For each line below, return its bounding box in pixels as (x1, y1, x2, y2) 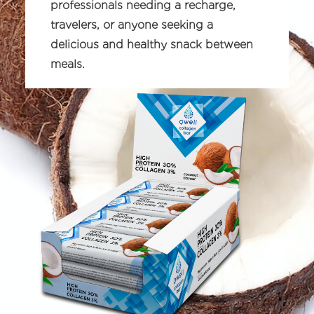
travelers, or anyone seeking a (50, 18, 213, 32)
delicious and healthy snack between (50, 38, 253, 51)
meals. (50, 57, 85, 71)
